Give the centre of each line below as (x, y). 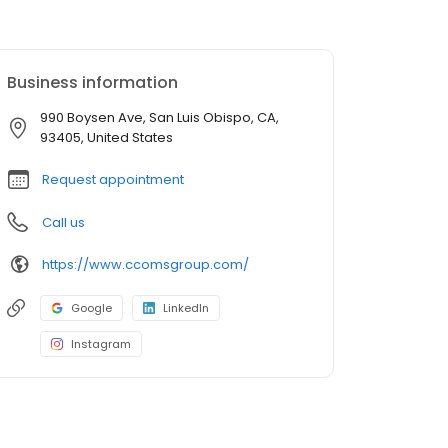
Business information (92, 83)
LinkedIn (186, 308)
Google (91, 308)
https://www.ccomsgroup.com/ (145, 264)
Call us (63, 223)
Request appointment (113, 180)
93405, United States (106, 138)
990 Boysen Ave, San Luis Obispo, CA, (159, 118)
